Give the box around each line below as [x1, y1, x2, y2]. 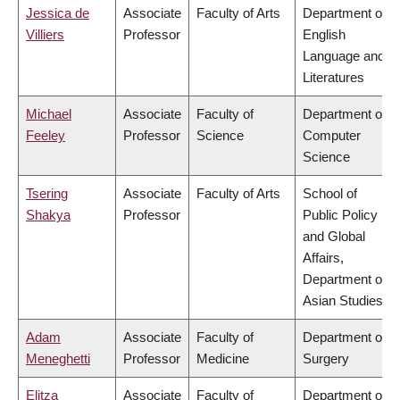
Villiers [26, 27, 64, 43]
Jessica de [26, 5, 89, 21]
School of [303, 186, 357, 202]
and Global [303, 229, 365, 245]
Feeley [26, 128, 65, 144]
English [303, 27, 346, 43]
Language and [303, 48, 385, 64]
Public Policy [303, 207, 378, 223]
